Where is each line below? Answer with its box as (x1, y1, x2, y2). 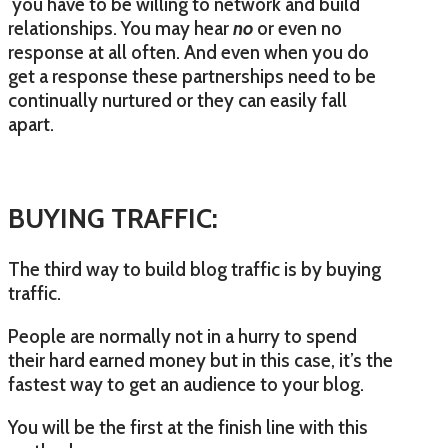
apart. (8, 113, 54, 137)
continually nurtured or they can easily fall (8, 89, 347, 113)
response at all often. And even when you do (8, 41, 369, 65)
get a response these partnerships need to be (8, 65, 376, 89)
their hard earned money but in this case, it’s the (8, 349, 393, 373)
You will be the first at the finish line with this (8, 416, 368, 440)
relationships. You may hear (8, 17, 233, 41)
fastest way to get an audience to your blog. (8, 373, 364, 397)
